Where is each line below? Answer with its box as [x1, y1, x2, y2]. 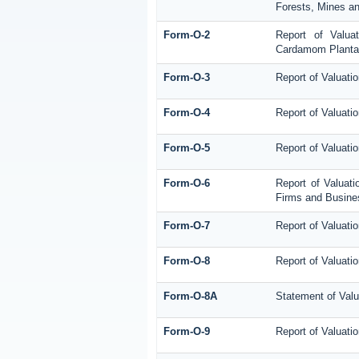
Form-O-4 [163, 107, 210, 119]
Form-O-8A [163, 290, 217, 303]
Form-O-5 [163, 142, 210, 155]
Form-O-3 [163, 71, 210, 84]
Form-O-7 [163, 220, 210, 232]
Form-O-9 [163, 325, 210, 338]
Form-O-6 [163, 177, 210, 190]
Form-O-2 [163, 29, 210, 42]
